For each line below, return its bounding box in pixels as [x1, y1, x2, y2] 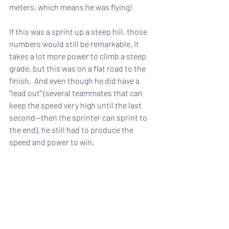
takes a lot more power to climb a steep [9, 51, 148, 61]
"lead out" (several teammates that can [9, 88, 144, 98]
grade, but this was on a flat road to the [9, 63, 147, 73]
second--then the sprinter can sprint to [9, 112, 149, 122]
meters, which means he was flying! [9, 2, 132, 12]
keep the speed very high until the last [9, 100, 143, 110]
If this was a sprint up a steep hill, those [9, 27, 149, 36]
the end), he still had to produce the [9, 125, 135, 134]
